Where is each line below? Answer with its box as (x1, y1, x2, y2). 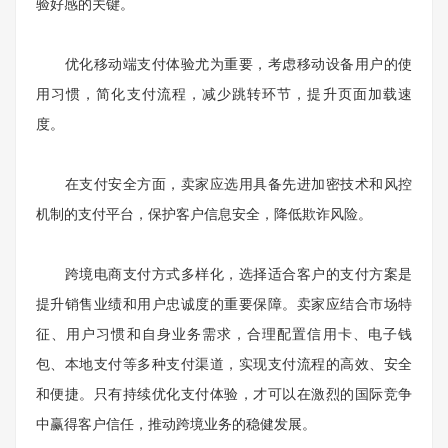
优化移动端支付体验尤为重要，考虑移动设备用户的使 (36, 56, 412, 72)
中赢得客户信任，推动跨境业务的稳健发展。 (36, 416, 316, 432)
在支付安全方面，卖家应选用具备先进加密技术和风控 (36, 176, 412, 192)
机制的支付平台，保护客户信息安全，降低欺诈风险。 (36, 206, 372, 222)
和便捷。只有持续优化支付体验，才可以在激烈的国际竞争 (36, 386, 412, 402)
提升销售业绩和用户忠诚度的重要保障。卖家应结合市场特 (36, 296, 412, 312)
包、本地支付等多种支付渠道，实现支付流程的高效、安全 (36, 356, 412, 372)
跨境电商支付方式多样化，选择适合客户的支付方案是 (36, 266, 412, 282)
